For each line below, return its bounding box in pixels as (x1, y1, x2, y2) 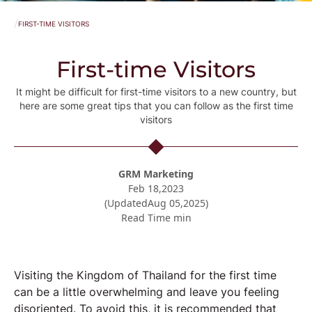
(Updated (104, 196, 148, 210)
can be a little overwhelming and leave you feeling (14, 285, 279, 299)
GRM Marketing (118, 167, 194, 180)
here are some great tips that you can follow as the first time (19, 100, 293, 111)
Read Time (120, 211, 173, 224)
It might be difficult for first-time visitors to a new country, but (15, 86, 297, 97)
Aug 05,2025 (147, 196, 205, 210)
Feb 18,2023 (128, 182, 184, 195)
